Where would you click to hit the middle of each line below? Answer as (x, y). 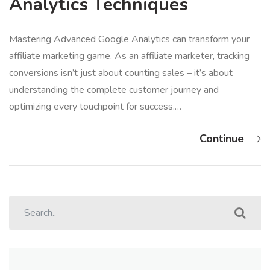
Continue (222, 138)
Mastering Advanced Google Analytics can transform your (129, 39)
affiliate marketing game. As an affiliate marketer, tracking (129, 56)
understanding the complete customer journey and (114, 89)
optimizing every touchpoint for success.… (95, 106)
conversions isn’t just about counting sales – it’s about (121, 73)
